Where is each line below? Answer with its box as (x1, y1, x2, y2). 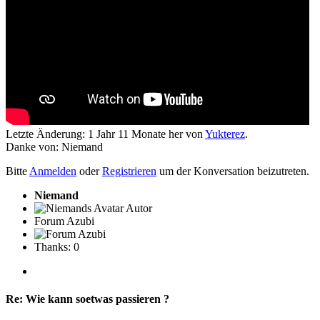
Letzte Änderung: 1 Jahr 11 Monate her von (6, 127, 205, 140)
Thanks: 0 (34, 240, 79, 253)
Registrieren (102, 164, 156, 177)
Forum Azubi (34, 214, 94, 227)
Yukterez (205, 127, 245, 140)
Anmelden (29, 164, 76, 177)
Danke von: (6, 140, 61, 153)
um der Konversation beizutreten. (156, 164, 309, 177)
